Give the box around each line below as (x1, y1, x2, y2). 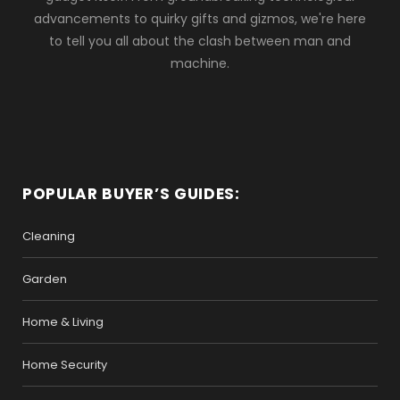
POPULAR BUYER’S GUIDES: (22, 183, 240, 205)
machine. (171, 54, 229, 73)
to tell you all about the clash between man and (49, 32, 351, 51)
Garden (22, 271, 67, 288)
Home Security (22, 356, 107, 374)
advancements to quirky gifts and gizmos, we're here (34, 10, 366, 29)
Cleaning (22, 228, 75, 246)
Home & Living (22, 313, 104, 331)
